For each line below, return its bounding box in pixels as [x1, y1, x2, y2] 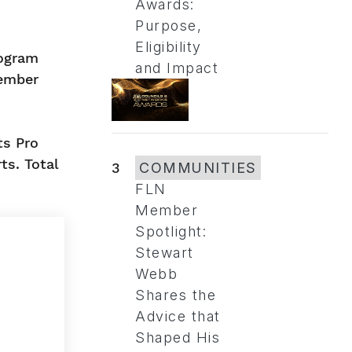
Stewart [135, 244, 194, 262]
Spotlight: [135, 223, 207, 240]
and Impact [135, 59, 218, 76]
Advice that [135, 308, 221, 325]
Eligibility [135, 38, 202, 55]
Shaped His [135, 329, 220, 346]
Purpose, [135, 16, 202, 34]
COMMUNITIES [139, 159, 257, 177]
